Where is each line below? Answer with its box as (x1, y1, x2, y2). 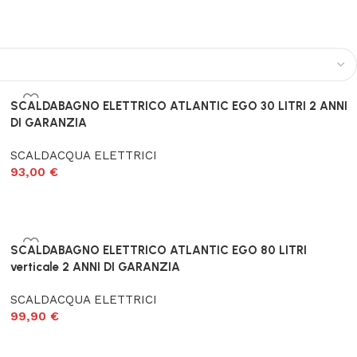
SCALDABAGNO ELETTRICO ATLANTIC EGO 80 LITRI (10, 243, 308, 257)
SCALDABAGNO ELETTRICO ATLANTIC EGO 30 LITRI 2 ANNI (10, 99, 348, 113)
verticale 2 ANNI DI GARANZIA (10, 260, 181, 274)
